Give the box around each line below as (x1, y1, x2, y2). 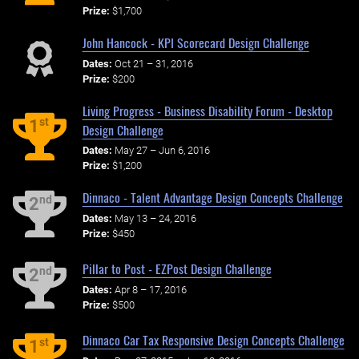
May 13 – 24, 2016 (114, 212, 196, 225)
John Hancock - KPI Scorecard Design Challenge (82, 32, 309, 52)
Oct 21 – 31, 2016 (114, 57, 193, 70)
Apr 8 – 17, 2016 (114, 284, 187, 296)
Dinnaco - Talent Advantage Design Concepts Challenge (82, 188, 343, 208)
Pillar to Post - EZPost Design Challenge (82, 259, 272, 279)
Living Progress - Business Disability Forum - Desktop (82, 100, 333, 120)
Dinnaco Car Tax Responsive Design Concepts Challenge (82, 330, 345, 350)
